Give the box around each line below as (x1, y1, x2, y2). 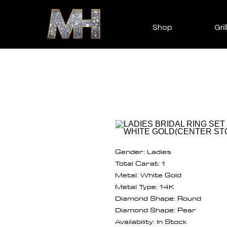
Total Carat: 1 (115, 157, 165, 169)
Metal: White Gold (115, 168, 181, 181)
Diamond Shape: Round (115, 192, 201, 204)
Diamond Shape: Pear (115, 203, 196, 216)
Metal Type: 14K (115, 180, 174, 193)
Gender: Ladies (115, 145, 171, 158)
